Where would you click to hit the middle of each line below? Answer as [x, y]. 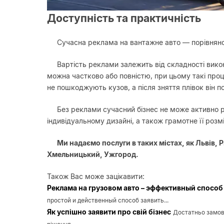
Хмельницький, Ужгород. [93, 154]
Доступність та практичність [124, 18]
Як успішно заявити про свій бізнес [109, 211]
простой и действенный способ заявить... [108, 200]
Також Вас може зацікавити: [96, 176]
